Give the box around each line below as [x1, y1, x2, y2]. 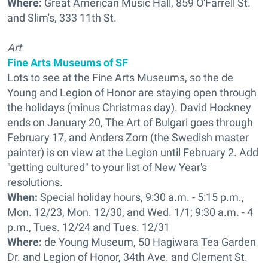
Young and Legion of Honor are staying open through [7, 86, 257, 99]
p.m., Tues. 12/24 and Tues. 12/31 [7, 221, 170, 233]
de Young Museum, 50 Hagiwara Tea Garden [42, 236, 256, 248]
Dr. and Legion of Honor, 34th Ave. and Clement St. [7, 251, 248, 263]
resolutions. [7, 176, 68, 188]
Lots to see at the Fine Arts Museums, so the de [7, 71, 233, 84]
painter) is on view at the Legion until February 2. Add [7, 146, 258, 159]
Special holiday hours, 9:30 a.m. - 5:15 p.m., [38, 191, 244, 203]
